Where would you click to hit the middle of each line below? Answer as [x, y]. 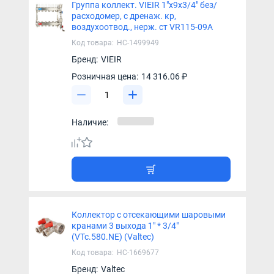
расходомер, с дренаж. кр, [124, 16]
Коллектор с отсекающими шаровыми [148, 214]
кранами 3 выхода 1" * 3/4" [125, 225]
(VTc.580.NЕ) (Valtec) [113, 236]
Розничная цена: [105, 76]
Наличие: [90, 122]
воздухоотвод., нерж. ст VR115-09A [142, 27]
